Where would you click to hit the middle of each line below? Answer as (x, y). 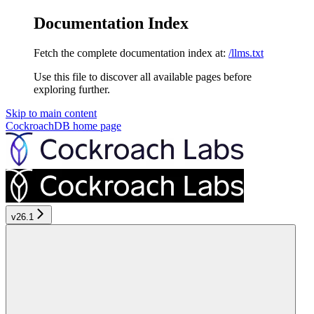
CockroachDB (38, 125)
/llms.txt (246, 53)
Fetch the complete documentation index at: (130, 53)
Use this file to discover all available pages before (143, 76)
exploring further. (72, 89)
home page (96, 125)
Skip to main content (51, 113)
